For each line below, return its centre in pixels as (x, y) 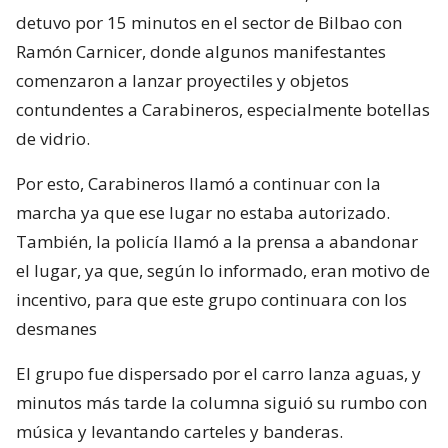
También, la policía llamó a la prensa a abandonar (217, 241)
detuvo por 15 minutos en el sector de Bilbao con (209, 22)
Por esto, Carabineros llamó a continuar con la (198, 183)
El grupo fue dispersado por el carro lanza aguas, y (218, 373)
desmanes (56, 328)
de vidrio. (53, 138)
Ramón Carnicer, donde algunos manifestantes (201, 51)
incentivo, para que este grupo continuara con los (211, 299)
